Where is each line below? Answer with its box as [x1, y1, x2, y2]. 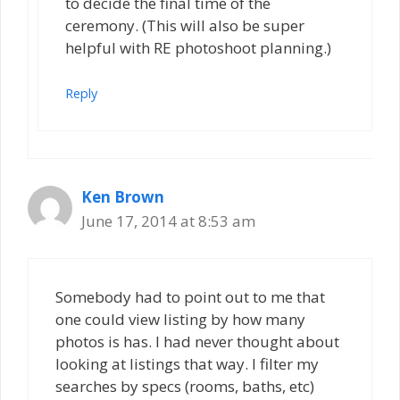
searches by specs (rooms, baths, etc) [55, 375, 314, 396]
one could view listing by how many [55, 308, 305, 329]
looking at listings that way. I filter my [55, 353, 319, 374]
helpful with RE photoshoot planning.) [65, 37, 331, 58]
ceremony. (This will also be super [65, 14, 304, 36]
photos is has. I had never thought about [55, 330, 339, 352]
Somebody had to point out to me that [55, 286, 325, 307]
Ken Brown [81, 187, 164, 208]
